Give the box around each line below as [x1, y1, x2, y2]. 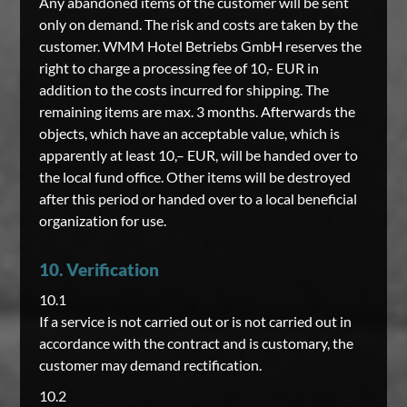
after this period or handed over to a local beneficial [38, 190, 357, 207]
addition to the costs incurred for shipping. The [38, 81, 329, 98]
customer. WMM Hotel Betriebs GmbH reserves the [38, 37, 362, 55]
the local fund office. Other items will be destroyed [38, 168, 351, 185]
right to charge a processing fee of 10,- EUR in [38, 59, 319, 76]
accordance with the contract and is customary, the [38, 334, 353, 352]
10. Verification [38, 259, 159, 280]
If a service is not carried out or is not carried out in [38, 313, 352, 330]
